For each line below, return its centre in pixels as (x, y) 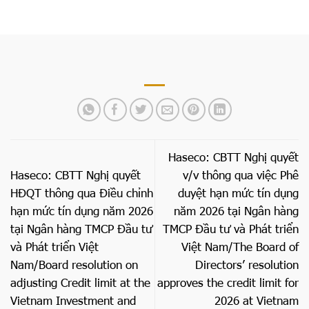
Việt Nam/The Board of (240, 247)
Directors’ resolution (247, 265)
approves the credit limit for (228, 282)
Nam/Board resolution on (74, 265)
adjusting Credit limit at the (80, 282)
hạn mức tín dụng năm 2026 (82, 211)
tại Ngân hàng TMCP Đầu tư (81, 229)
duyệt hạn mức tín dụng (238, 193)
